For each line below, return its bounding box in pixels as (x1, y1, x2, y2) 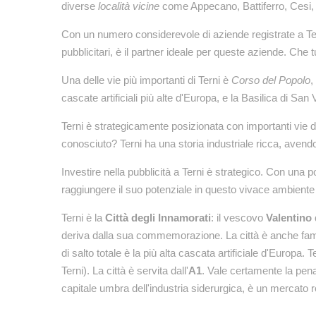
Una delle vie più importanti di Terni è (61, 74, 231, 86)
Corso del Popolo (231, 74, 310, 86)
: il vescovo (211, 212, 266, 224)
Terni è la (61, 212, 105, 224)
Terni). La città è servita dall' (61, 265, 188, 276)
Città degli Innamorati (105, 212, 211, 224)
